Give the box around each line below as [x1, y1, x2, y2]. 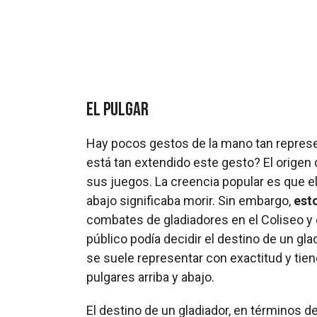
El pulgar [86, 98, 149, 121]
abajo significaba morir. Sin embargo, [86, 192, 294, 208]
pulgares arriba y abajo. [86, 269, 214, 284]
